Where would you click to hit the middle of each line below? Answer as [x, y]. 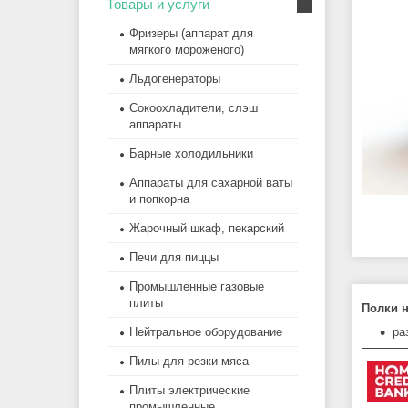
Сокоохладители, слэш [194, 108]
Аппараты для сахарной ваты [211, 183]
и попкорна [159, 199]
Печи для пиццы [174, 258]
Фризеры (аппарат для [191, 34]
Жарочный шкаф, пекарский [207, 229]
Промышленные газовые [197, 287]
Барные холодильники [191, 154]
